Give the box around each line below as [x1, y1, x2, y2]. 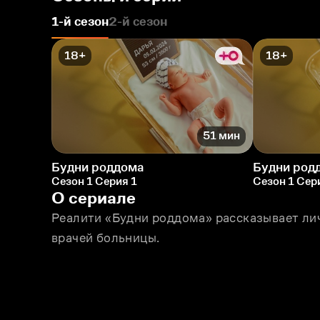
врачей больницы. [51, 230, 160, 245]
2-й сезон [109, 14, 167, 29]
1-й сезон [51, 14, 109, 29]
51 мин [203, 129, 240, 142]
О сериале [51, 187, 136, 207]
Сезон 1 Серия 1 [51, 174, 137, 187]
